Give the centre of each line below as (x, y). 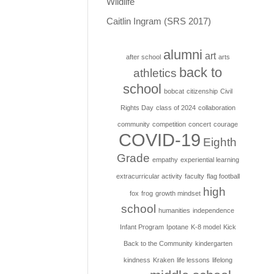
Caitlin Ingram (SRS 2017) (158, 21)
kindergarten (213, 243)
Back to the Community (158, 243)
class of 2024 (176, 108)
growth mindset (178, 193)
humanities (175, 210)
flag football (223, 176)
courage (226, 124)
